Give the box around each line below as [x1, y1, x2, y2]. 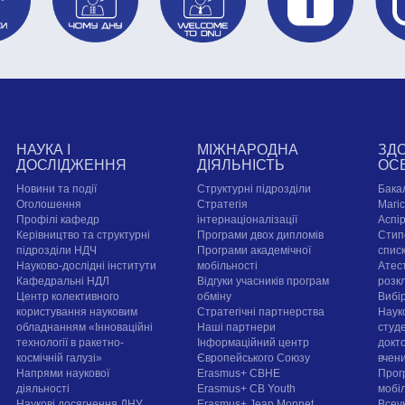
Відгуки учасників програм [197, 275, 330, 288]
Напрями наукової [16, 367, 110, 381]
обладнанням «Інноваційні [16, 321, 154, 334]
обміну [197, 290, 232, 304]
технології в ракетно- [16, 336, 125, 350]
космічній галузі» [16, 352, 103, 365]
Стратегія [197, 198, 249, 212]
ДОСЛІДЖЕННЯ [16, 157, 127, 174]
